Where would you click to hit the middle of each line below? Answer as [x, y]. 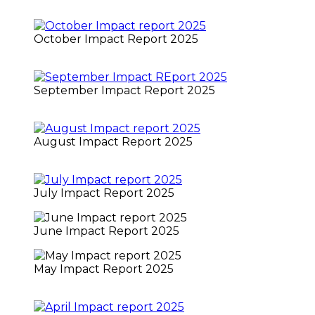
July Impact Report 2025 [104, 193]
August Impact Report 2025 [113, 141]
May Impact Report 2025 [104, 269]
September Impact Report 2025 [124, 90]
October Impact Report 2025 [116, 39]
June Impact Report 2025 [107, 231]
